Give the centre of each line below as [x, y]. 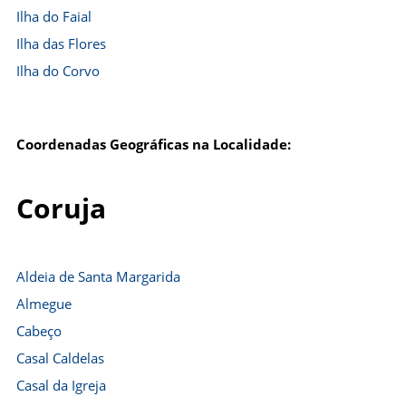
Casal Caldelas [60, 358]
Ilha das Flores [61, 43]
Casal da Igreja [61, 385]
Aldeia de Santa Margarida [98, 276]
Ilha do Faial [54, 16]
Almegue [44, 304]
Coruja [61, 208]
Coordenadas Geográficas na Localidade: [154, 144]
